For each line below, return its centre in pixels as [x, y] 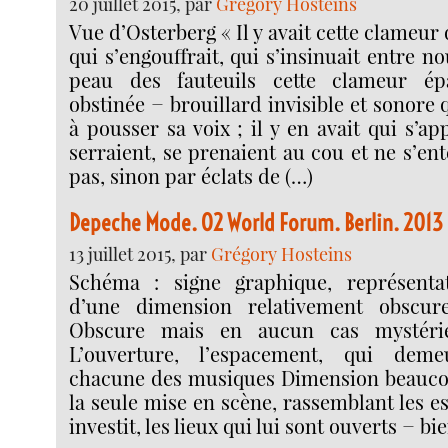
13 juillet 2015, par [140, 253]
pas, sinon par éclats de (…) [191, 176]
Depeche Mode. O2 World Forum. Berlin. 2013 [256, 222]
